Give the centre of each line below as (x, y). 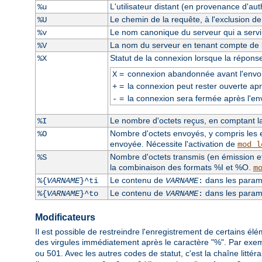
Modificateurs (65, 217)
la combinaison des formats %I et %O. (181, 167)
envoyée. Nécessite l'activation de (173, 144)
